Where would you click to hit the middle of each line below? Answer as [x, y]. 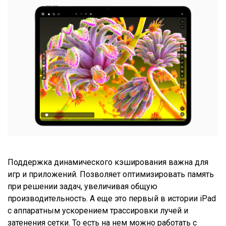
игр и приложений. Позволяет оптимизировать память [111, 175]
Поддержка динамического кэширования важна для [108, 162]
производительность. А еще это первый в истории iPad [112, 199]
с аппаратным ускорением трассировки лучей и [98, 211]
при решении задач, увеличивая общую [82, 187]
